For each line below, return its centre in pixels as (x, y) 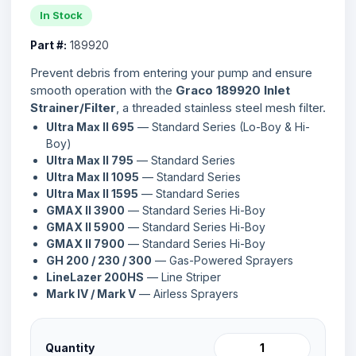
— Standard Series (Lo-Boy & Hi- (222, 126)
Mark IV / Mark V (91, 293)
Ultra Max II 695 (90, 126)
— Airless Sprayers (187, 293)
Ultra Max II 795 (90, 160)
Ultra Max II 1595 (92, 193)
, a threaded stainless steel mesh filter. (221, 107)
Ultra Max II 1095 (93, 176)
